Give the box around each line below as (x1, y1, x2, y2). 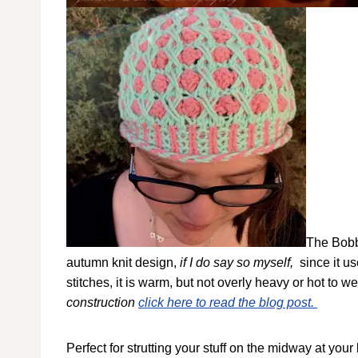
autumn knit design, (66, 256, 180, 270)
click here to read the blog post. (138, 296, 317, 310)
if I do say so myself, (180, 256, 296, 270)
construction (66, 296, 138, 310)
